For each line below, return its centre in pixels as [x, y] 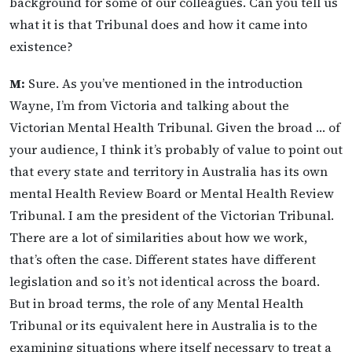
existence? [41, 46]
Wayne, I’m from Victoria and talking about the [149, 105]
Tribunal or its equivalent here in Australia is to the [163, 325]
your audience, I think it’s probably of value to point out [176, 149]
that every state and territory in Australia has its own [169, 171]
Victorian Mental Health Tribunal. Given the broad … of [175, 127]
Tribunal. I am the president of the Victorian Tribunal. [172, 215]
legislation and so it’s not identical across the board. [165, 281]
